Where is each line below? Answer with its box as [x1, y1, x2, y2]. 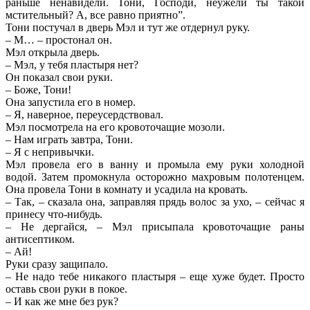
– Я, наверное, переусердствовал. [6, 108, 163, 120]
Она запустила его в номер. [6, 95, 136, 108]
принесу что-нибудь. [6, 208, 102, 220]
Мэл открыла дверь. [6, 46, 100, 58]
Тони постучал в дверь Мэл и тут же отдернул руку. [6, 21, 250, 33]
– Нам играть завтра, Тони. [6, 133, 133, 145]
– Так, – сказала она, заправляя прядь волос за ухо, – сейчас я [6, 195, 304, 208]
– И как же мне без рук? [6, 295, 118, 307]
